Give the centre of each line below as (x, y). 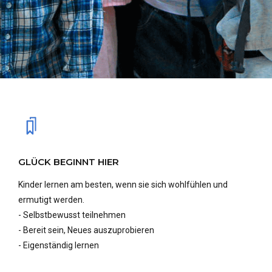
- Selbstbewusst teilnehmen (72, 215)
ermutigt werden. (51, 199)
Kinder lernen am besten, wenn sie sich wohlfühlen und (123, 184)
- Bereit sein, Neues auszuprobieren (86, 230)
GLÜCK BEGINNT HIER (69, 161)
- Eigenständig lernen (59, 245)
